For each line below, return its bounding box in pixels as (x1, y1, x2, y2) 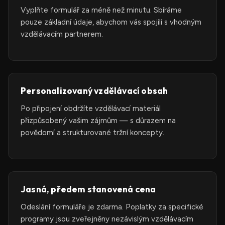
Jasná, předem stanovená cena (21, 183, 156, 195)
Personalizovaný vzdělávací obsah (21, 85, 168, 96)
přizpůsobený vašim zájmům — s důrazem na (21, 116, 176, 125)
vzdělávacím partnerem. (21, 30, 103, 39)
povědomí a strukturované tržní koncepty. (21, 128, 164, 137)
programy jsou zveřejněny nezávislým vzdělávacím (21, 214, 193, 223)
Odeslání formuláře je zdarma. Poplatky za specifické (21, 202, 203, 211)
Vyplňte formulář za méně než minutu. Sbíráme (21, 6, 182, 15)
